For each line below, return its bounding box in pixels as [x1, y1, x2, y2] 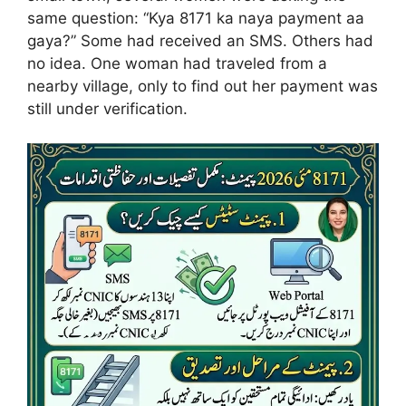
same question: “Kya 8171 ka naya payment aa [27, 8, 364, 27]
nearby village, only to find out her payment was [27, 76, 378, 95]
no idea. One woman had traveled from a [27, 53, 327, 72]
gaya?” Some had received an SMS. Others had [27, 31, 373, 50]
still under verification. [27, 99, 188, 118]
